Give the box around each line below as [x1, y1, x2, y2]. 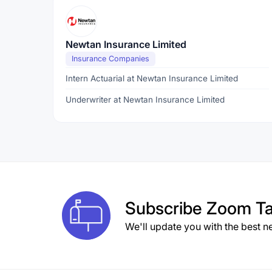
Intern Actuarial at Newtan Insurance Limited [66, 73, 238, 83]
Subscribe [125, 198, 206, 219]
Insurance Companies [72, 54, 149, 63]
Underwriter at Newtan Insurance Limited [66, 95, 225, 104]
